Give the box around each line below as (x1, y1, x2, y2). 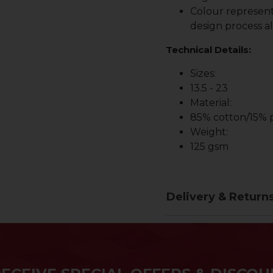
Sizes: (190, 68, 216, 79)
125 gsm (190, 141, 229, 152)
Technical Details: (166, 44, 251, 55)
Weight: (190, 126, 228, 138)
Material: (190, 97, 232, 108)
